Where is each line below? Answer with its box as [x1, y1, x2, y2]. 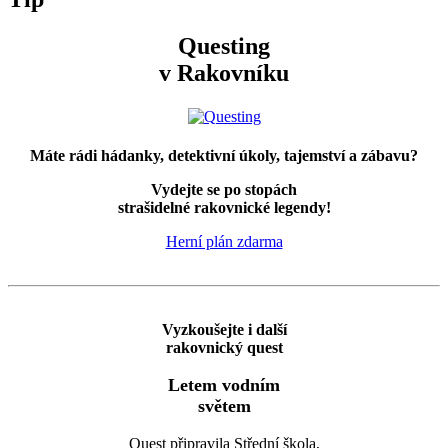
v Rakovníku [159, 60, 289, 87]
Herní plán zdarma [165, 233, 283, 251]
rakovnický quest [165, 339, 283, 357]
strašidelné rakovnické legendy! [117, 199, 331, 217]
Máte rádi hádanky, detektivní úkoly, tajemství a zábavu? [30, 147, 418, 165]
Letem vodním [168, 375, 280, 396]
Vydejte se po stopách [151, 181, 297, 199]
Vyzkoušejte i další [161, 321, 287, 339]
